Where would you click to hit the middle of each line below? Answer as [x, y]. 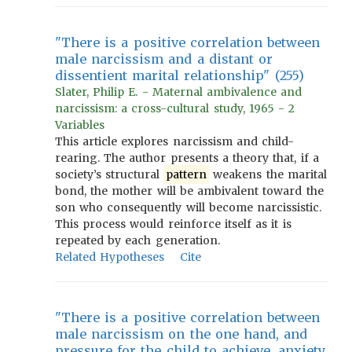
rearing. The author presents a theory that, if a [187, 158]
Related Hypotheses [110, 257]
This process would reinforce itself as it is [173, 224]
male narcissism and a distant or [164, 59]
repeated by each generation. [137, 240]
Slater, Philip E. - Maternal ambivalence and [179, 92]
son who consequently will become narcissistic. [189, 207]
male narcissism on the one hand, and [181, 334]
